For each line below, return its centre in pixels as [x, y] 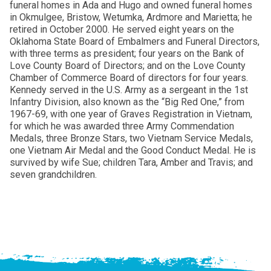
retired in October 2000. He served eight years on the [122, 29]
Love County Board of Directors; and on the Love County [128, 66]
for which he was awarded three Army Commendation [122, 126]
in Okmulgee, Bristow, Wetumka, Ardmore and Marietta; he [131, 17]
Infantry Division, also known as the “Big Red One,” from [127, 102]
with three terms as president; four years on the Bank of [127, 54]
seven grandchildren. [54, 175]
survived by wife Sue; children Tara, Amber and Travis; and [131, 162]
